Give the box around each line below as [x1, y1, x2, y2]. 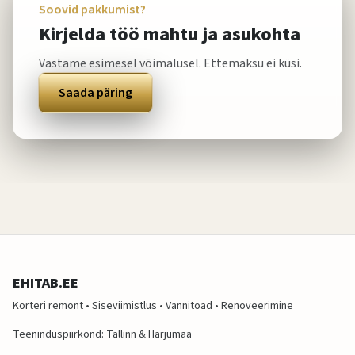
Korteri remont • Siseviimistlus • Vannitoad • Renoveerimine [13, 298, 293, 314]
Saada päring [59, 84, 132, 101]
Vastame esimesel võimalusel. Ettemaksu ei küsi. [39, 55, 302, 72]
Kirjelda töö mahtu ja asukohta [39, 21, 300, 48]
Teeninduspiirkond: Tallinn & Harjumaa [13, 326, 192, 342]
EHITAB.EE [13, 273, 78, 293]
